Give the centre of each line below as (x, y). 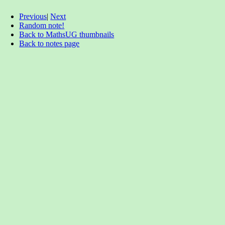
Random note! (42, 25)
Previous (33, 16)
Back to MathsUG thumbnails (67, 34)
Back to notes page (49, 43)
